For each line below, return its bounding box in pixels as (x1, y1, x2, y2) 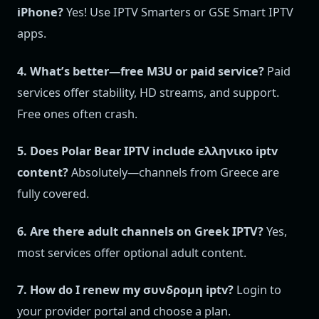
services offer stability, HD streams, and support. (17, 84, 279, 100)
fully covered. (17, 186, 89, 202)
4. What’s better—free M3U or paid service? (17, 63, 264, 79)
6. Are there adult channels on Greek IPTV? (17, 223, 263, 239)
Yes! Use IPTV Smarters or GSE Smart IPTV (63, 4, 293, 21)
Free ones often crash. (17, 105, 137, 122)
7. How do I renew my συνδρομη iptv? (17, 281, 234, 298)
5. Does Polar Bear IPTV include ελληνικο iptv (17, 143, 278, 159)
